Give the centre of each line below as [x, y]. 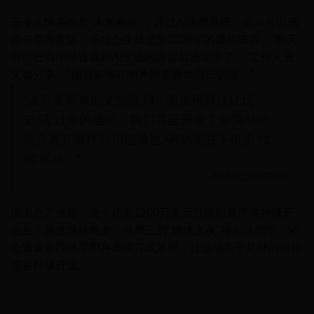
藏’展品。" [52, 159]
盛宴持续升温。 [50, 265]
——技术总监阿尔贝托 [240, 176]
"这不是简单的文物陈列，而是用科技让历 [139, 100]
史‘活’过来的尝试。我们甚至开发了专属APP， [152, 120]
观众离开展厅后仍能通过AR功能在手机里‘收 [147, 139]
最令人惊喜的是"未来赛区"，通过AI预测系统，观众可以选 [155, 22]
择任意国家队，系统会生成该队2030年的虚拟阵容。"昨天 [154, 40]
